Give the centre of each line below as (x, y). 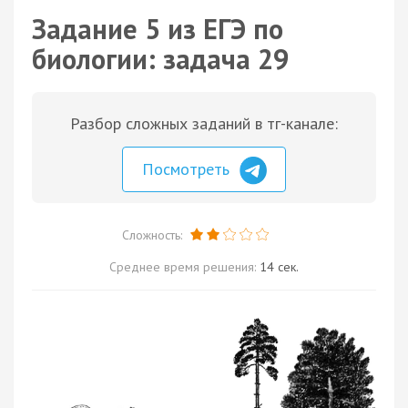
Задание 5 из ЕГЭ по (158, 29)
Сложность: (153, 235)
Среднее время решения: (184, 266)
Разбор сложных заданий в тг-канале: (204, 123)
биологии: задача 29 (160, 59)
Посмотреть (188, 169)
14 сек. (279, 266)
